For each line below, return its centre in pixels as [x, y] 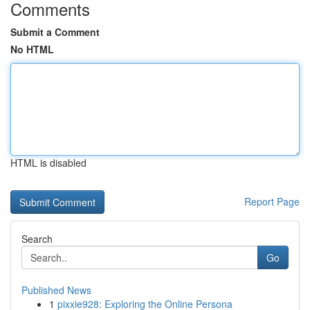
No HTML [32, 49]
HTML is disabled [48, 163]
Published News [56, 290]
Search [37, 239]
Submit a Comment [55, 32]
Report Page [272, 201]
